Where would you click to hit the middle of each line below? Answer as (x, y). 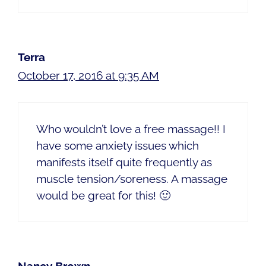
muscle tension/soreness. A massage (132, 179)
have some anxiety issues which (118, 146)
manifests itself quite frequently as (124, 162)
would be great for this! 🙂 (103, 196)
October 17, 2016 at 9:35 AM (88, 75)
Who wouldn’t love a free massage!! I (131, 129)
